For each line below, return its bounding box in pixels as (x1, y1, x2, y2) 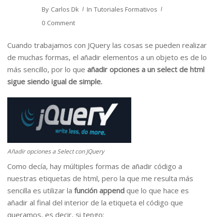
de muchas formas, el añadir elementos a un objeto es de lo (7, 52, 207, 62)
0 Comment (42, 18, 75, 27)
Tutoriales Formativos (94, 5, 157, 14)
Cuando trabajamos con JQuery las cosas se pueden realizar (7, 40, 207, 50)
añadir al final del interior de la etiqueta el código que (7, 197, 183, 207)
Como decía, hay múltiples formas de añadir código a (7, 161, 182, 171)
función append (74, 185, 124, 195)
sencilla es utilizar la (7, 185, 74, 195)
